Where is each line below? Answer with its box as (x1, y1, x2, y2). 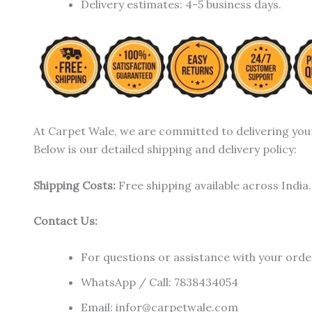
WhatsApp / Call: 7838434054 (81, 274, 238, 289)
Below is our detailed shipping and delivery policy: (33, 142, 297, 156)
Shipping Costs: (33, 178, 116, 192)
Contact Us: (33, 214, 97, 228)
